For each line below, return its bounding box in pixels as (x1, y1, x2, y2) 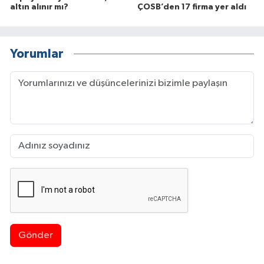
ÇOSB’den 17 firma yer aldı (137, 2, 246, 11)
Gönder (18, 230, 53, 241)
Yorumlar (10, 48, 64, 61)
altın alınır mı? (10, 2, 68, 11)
